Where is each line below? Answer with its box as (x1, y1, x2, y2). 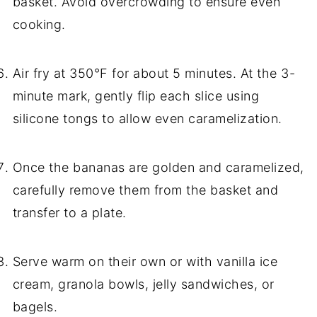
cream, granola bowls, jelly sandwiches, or (12, 277, 275, 292)
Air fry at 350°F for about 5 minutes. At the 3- (12, 66, 296, 81)
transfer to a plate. (12, 205, 127, 221)
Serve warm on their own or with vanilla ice (12, 254, 278, 270)
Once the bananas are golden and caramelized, (12, 160, 304, 175)
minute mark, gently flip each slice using (12, 88, 260, 104)
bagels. (12, 299, 58, 315)
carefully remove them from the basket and (12, 183, 279, 198)
